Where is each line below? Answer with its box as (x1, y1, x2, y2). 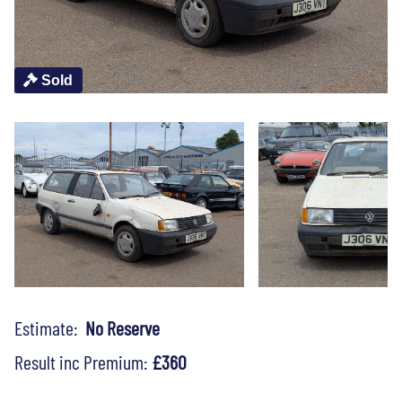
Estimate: (14, 315, 85, 339)
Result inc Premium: (14, 349, 152, 373)
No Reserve (85, 315, 160, 339)
